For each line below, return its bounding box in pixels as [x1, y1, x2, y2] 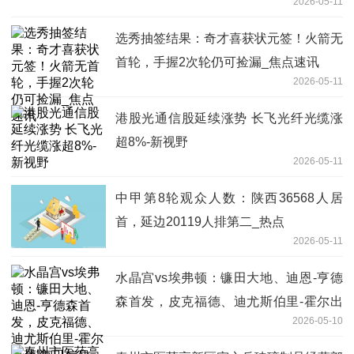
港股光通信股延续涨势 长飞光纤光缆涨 [115, 111, 343, 125]
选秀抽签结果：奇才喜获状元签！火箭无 [115, 31, 343, 45]
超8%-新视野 [115, 134, 188, 149]
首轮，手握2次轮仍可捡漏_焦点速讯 [115, 55, 319, 69]
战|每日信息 [115, 318, 182, 332]
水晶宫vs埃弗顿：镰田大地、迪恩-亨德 [115, 270, 343, 284]
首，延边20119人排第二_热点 [115, 214, 284, 228]
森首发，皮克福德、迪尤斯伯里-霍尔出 [115, 294, 343, 308]
